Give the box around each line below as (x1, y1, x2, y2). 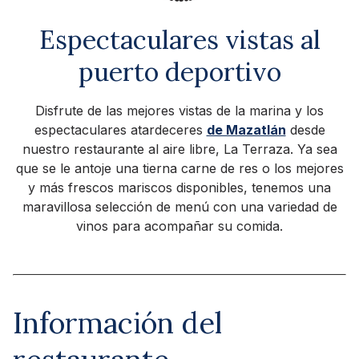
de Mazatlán (206, 121, 286, 138)
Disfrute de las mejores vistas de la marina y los (35, 102, 324, 119)
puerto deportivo (78, 54, 281, 88)
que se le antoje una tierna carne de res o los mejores (15, 159, 344, 176)
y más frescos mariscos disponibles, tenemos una (28, 179, 331, 196)
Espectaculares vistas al (38, 22, 321, 56)
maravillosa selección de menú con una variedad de (22, 198, 337, 215)
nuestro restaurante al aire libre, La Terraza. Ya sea (22, 140, 337, 157)
